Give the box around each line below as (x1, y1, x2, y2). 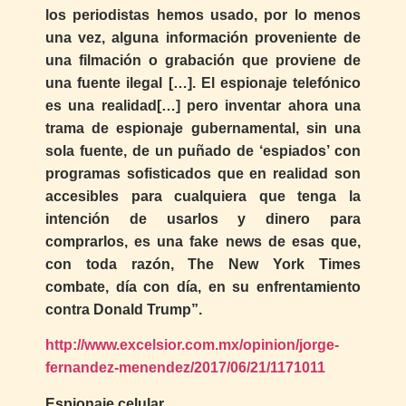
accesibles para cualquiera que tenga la (45, 188, 361, 204)
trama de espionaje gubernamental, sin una (45, 120, 361, 136)
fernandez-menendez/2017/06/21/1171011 (45, 360, 325, 376)
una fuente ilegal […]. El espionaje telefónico (45, 74, 361, 91)
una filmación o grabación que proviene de (45, 52, 361, 68)
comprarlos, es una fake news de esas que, (45, 233, 361, 249)
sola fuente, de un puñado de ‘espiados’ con (45, 142, 361, 159)
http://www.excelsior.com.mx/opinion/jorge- (45, 337, 339, 353)
